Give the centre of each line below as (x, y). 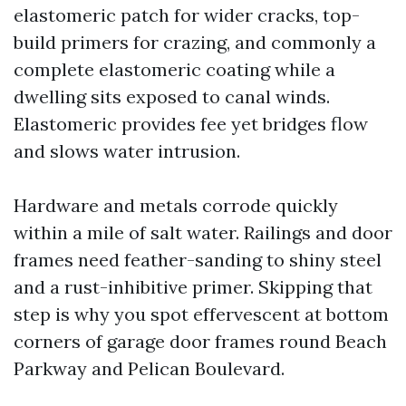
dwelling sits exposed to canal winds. (172, 97)
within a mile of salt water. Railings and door (203, 232)
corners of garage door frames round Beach (200, 341)
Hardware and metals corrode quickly (176, 205)
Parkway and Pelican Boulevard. (149, 368)
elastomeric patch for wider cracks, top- (187, 15)
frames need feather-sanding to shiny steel (198, 260)
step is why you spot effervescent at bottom (201, 314)
